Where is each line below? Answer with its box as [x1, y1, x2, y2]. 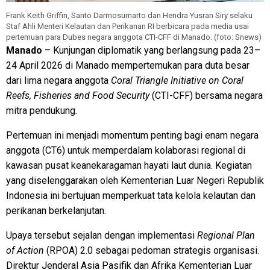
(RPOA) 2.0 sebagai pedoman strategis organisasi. [44, 244, 259, 256]
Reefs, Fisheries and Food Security [6, 89, 149, 101]
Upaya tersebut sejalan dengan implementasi [6, 229, 197, 241]
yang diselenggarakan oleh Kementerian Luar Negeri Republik [6, 174, 264, 186]
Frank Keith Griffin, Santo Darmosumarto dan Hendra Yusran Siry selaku [6, 10, 253, 20]
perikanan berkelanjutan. [6, 204, 106, 216]
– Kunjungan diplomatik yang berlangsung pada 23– [42, 44, 260, 56]
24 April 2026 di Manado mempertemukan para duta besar [6, 59, 250, 71]
